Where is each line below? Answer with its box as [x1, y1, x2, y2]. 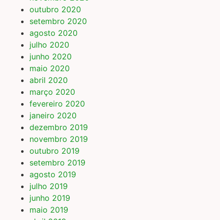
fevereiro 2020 [29, 99, 85, 109]
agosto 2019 [29, 169, 76, 180]
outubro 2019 [29, 146, 80, 156]
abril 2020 [29, 75, 68, 85]
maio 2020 [29, 63, 70, 74]
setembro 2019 [29, 158, 85, 168]
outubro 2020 [29, 4, 81, 15]
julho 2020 [29, 40, 69, 50]
